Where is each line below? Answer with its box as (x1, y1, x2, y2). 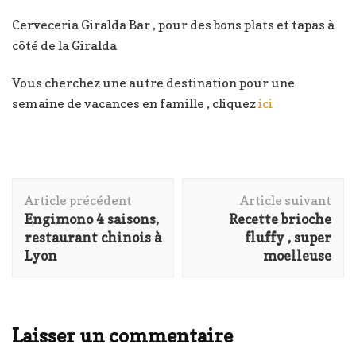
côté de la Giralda (12, 37, 117, 54)
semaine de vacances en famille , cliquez (12, 95, 256, 112)
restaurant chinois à (25, 229, 161, 246)
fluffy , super (245, 229, 331, 246)
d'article (11, 198, 80, 219)
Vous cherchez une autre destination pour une (12, 75, 295, 91)
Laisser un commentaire (12, 324, 233, 348)
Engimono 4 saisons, (25, 211, 159, 228)
